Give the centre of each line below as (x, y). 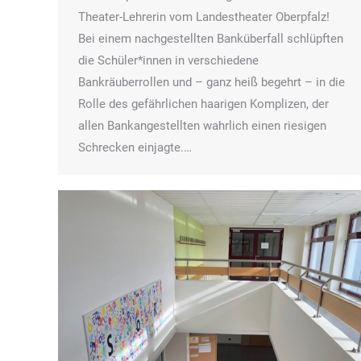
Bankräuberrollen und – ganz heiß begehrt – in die (212, 82)
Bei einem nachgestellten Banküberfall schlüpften (211, 38)
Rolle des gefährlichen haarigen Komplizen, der (203, 104)
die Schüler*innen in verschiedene (168, 60)
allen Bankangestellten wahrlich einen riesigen (202, 125)
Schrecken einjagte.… (135, 147)
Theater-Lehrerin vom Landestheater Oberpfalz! (204, 17)
